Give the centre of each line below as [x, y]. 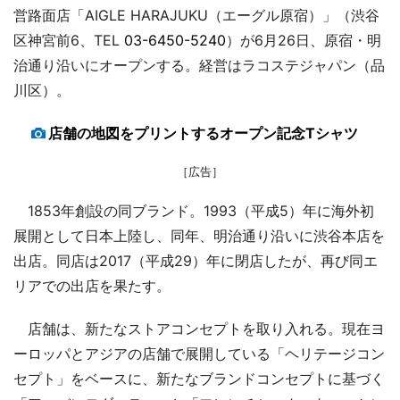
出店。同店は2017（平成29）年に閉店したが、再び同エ [196, 260]
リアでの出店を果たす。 [92, 285]
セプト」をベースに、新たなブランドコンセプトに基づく [199, 378]
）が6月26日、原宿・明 [304, 40]
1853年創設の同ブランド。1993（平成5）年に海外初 [194, 210]
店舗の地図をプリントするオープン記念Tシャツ [203, 133]
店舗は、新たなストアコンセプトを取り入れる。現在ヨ [199, 328]
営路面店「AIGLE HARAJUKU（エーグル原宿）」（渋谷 [196, 15]
